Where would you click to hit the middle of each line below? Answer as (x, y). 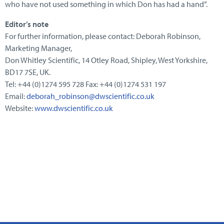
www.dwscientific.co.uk (74, 108)
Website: (20, 108)
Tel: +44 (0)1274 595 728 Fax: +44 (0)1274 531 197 (85, 84)
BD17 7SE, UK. (28, 72)
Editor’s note (27, 24)
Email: (16, 96)
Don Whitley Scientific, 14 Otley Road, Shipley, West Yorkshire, (106, 60)
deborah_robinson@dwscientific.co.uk (90, 96)
